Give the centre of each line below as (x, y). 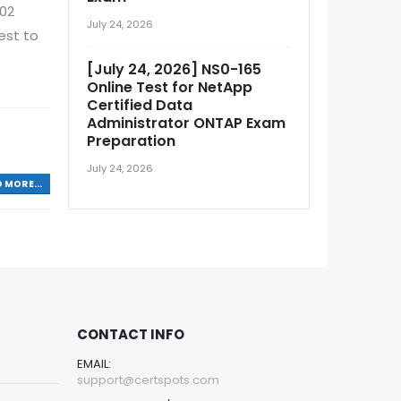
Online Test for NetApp (170, 87)
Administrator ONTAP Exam (186, 123)
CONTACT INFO (131, 335)
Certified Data (140, 105)
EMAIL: (94, 364)
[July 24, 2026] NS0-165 (174, 69)
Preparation (131, 141)
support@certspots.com (148, 380)
